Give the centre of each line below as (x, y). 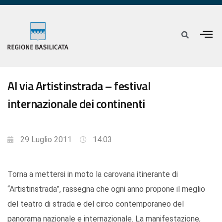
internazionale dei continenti (76, 104)
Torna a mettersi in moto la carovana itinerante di (93, 174)
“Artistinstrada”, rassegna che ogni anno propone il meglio (106, 189)
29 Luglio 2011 (46, 140)
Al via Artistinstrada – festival (79, 86)
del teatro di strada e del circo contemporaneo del (96, 204)
